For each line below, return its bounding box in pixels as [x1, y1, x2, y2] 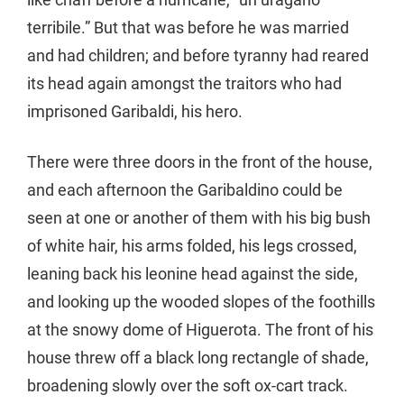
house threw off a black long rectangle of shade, [27, 348, 369, 368]
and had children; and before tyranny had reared [27, 46, 369, 66]
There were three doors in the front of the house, [27, 152, 372, 172]
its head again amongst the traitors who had [27, 74, 342, 94]
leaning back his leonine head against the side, [27, 264, 358, 284]
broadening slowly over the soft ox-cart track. [27, 376, 348, 396]
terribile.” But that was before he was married [27, 18, 349, 38]
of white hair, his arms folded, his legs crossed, [27, 236, 357, 256]
